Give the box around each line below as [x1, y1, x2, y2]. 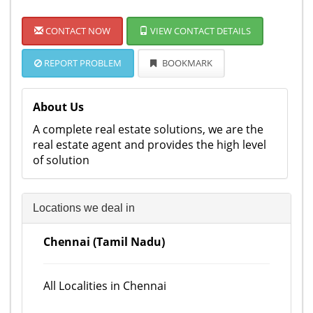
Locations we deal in [33, 202, 135, 214]
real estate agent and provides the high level [33, 137, 266, 152]
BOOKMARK [160, 57, 212, 69]
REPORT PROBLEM [42, 57, 122, 69]
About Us [33, 99, 84, 115]
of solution [33, 152, 89, 168]
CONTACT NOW [43, 24, 110, 37]
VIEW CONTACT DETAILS [148, 24, 251, 37]
